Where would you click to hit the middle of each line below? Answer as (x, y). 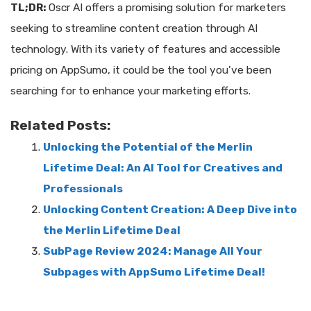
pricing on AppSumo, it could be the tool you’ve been (141, 70)
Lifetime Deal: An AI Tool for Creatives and (162, 168)
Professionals (83, 189)
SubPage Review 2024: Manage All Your (152, 252)
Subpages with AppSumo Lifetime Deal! (154, 272)
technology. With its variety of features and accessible (145, 49)
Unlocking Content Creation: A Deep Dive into (170, 210)
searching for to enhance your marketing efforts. (131, 91)
